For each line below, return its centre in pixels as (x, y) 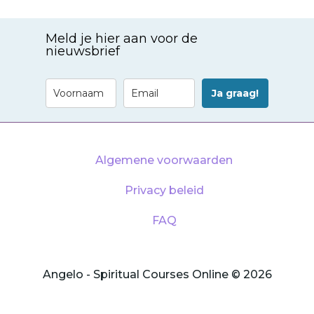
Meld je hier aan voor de (121, 38)
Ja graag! (235, 93)
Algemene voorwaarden (164, 160)
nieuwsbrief (82, 51)
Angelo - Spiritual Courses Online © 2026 (157, 274)
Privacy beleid (164, 190)
